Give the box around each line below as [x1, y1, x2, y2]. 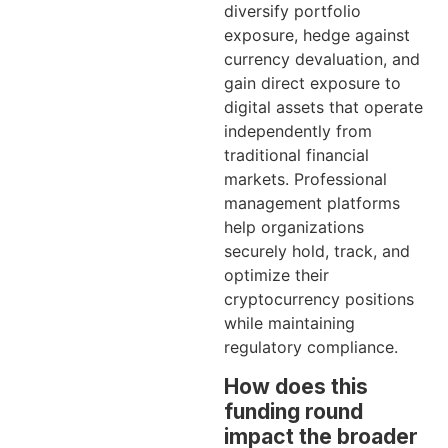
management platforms [224, 193, 400, 214]
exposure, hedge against [224, 25, 410, 46]
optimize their [224, 265, 329, 286]
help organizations [224, 217, 364, 238]
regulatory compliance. [224, 337, 398, 358]
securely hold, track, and [224, 241, 410, 262]
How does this [224, 373, 368, 399]
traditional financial [224, 145, 369, 166]
